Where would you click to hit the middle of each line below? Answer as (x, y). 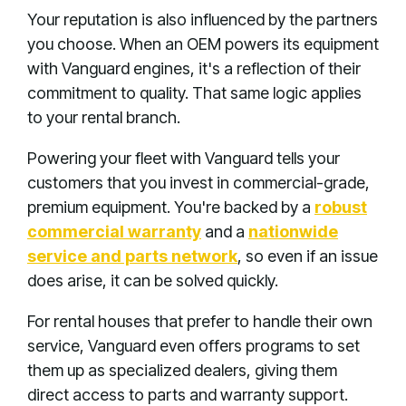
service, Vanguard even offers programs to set (193, 346)
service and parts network (132, 256)
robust (341, 208)
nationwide (293, 232)
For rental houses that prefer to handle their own (200, 322)
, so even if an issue (308, 256)
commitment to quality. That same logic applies (194, 93)
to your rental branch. (104, 118)
